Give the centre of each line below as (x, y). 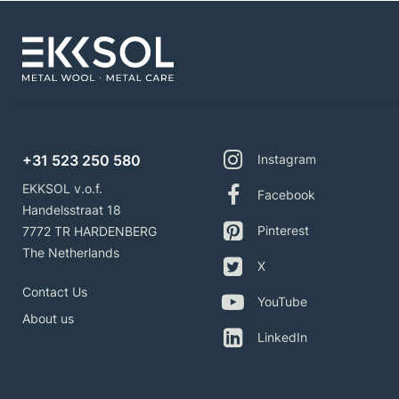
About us (48, 318)
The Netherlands (71, 252)
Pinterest (283, 231)
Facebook (286, 195)
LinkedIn (282, 338)
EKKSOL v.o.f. (62, 188)
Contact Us (55, 291)
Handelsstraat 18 (72, 209)
